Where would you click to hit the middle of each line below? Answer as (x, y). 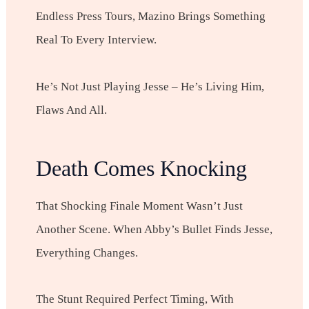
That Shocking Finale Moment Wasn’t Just (139, 206)
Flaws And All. (71, 110)
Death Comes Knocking (141, 168)
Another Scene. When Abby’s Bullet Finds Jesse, (154, 230)
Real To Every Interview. (96, 40)
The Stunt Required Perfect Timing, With (134, 299)
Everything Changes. (87, 253)
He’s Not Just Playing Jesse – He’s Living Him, (150, 86)
